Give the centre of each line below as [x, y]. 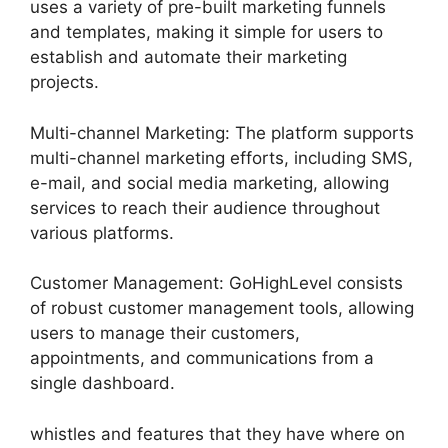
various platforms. [102, 232]
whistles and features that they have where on [217, 433]
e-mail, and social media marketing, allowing [209, 182]
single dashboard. [102, 383]
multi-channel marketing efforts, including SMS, [221, 157]
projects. [64, 82]
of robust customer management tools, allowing [222, 308]
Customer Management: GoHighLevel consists [216, 283]
